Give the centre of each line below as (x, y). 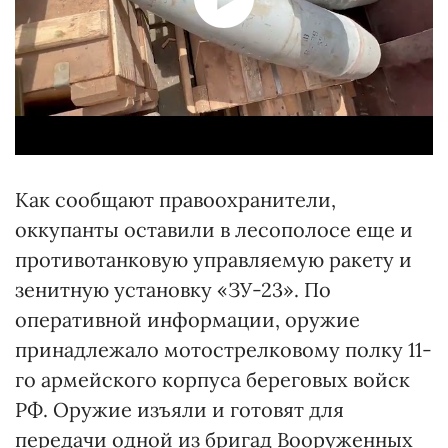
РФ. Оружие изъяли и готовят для (179, 409)
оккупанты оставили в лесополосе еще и (214, 229)
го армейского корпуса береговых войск (212, 379)
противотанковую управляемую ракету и (213, 259)
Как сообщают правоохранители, (175, 199)
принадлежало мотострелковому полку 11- (223, 349)
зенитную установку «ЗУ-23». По (173, 289)
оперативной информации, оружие (187, 319)
